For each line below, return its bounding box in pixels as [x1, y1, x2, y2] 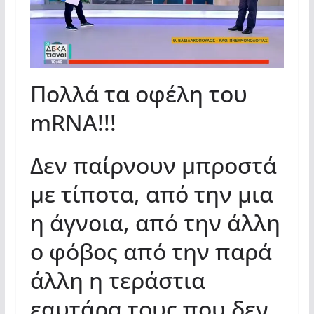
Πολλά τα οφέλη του [29, 78, 247, 109]
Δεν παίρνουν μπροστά [29, 150, 277, 181]
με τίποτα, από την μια [29, 179, 273, 210]
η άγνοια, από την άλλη [29, 207, 280, 238]
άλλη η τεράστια [29, 265, 205, 296]
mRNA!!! [29, 107, 116, 138]
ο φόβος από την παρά [29, 236, 272, 267]
